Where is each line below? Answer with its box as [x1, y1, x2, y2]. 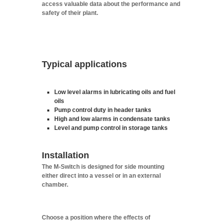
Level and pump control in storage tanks [54, 124, 168, 131]
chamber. [42, 181, 68, 188]
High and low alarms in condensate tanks [54, 115, 170, 122]
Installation [42, 150, 89, 160]
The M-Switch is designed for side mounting [42, 163, 164, 170]
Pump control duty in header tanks [54, 107, 151, 113]
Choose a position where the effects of [42, 214, 150, 221]
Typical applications [42, 59, 127, 69]
